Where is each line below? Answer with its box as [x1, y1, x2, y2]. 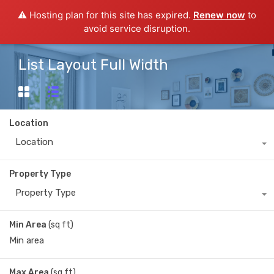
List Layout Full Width [18, 56, 168, 73]
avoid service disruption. [84, 23, 190, 34]
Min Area [9, 220, 46, 231]
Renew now [193, 9, 245, 21]
